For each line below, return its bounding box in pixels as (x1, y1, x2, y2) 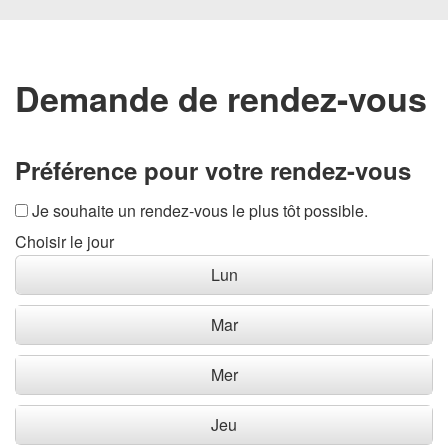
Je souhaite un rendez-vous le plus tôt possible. (32, 199, 368, 222)
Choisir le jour (15, 230, 114, 253)
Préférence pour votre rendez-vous (15, 153, 411, 187)
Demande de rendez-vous (15, 74, 427, 122)
